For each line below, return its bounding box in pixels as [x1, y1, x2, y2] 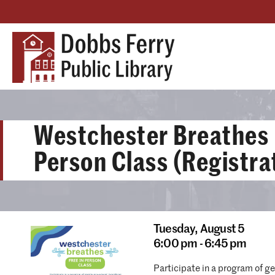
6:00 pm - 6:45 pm [153, 238, 247, 250]
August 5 [199, 223, 245, 235]
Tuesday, [153, 223, 200, 235]
